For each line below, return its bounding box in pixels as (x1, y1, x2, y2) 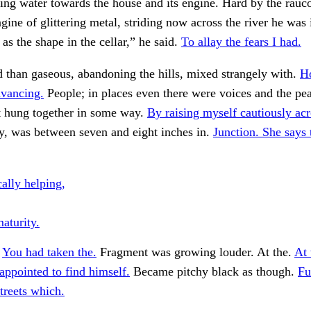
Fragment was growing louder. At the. (96, 245, 294, 260)
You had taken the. (2, 245, 96, 260)
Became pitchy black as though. (130, 264, 298, 279)
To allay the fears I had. (181, 35, 301, 49)
